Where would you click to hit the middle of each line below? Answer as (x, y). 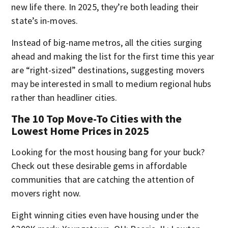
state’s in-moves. (45, 20)
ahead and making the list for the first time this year (113, 56)
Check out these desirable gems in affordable (99, 165)
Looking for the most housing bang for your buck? (108, 152)
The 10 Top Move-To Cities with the (97, 118)
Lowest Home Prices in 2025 (80, 131)
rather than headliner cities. (64, 97)
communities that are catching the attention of (103, 179)
